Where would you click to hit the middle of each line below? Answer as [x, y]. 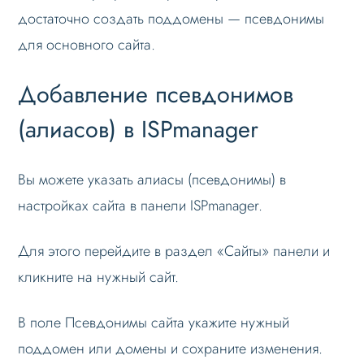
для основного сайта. [87, 44]
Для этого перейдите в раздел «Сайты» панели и [174, 251]
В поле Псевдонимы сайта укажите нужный [154, 322]
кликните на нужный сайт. [99, 277]
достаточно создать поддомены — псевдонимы [171, 18]
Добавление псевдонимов [156, 94]
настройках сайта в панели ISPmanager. [141, 205]
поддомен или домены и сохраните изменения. [171, 348]
